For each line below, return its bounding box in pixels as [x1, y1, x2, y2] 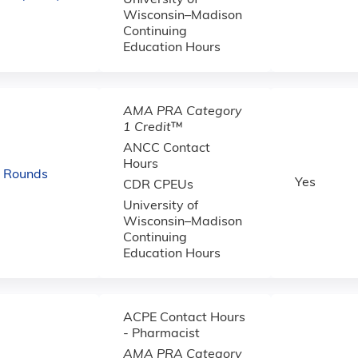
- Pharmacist [123, 328, 200, 340]
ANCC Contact [123, 142, 210, 155]
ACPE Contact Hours [123, 312, 245, 324]
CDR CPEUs [123, 179, 193, 192]
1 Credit [123, 121, 171, 134]
